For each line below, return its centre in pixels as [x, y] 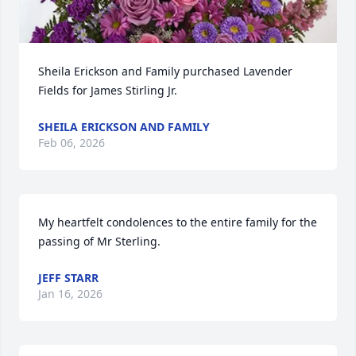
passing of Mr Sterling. [99, 242]
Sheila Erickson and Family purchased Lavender [165, 72]
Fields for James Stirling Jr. [108, 91]
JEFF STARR [68, 278]
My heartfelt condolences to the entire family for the [178, 222]
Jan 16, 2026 [70, 294]
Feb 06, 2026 [72, 143]
